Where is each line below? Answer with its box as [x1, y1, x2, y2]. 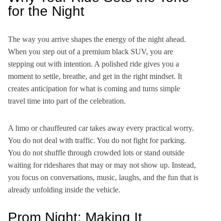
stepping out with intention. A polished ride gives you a [8, 60, 179, 68]
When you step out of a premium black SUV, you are [8, 47, 173, 56]
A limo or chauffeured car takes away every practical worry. [8, 124, 194, 132]
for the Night [8, 3, 84, 19]
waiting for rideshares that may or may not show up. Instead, [8, 161, 196, 169]
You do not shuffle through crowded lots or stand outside [8, 148, 184, 157]
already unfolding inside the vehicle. [8, 185, 120, 194]
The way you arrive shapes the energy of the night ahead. [8, 35, 186, 43]
